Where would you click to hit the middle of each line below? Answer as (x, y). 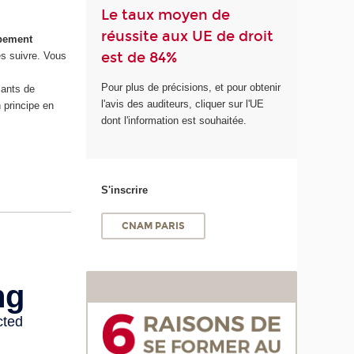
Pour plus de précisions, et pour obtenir (191, 87)
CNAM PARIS (153, 226)
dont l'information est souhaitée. (174, 120)
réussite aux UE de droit (188, 37)
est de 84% (139, 58)
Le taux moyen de (166, 15)
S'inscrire (125, 190)
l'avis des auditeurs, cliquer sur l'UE (183, 104)
